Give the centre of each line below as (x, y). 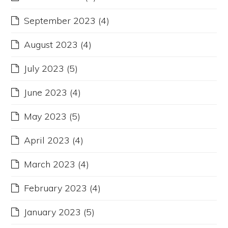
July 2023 (44, 69)
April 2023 (47, 140)
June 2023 (46, 93)
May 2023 (46, 117)
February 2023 (56, 188)
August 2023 (51, 45)
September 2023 (60, 21)
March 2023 (50, 164)
